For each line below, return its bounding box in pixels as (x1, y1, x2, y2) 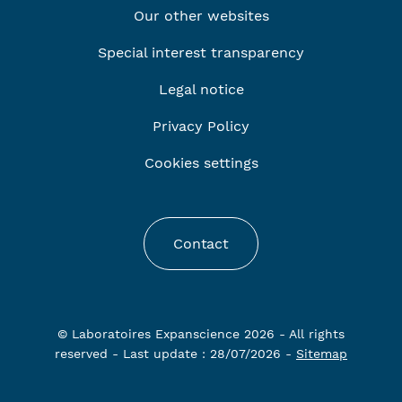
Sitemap (296, 345, 347, 361)
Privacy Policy (153, 117, 249, 135)
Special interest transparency (98, 43, 304, 61)
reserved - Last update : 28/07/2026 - (55, 345, 296, 361)
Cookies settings (144, 153, 258, 171)
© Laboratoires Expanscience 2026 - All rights (57, 326, 345, 341)
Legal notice (158, 80, 244, 98)
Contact (173, 234, 229, 252)
